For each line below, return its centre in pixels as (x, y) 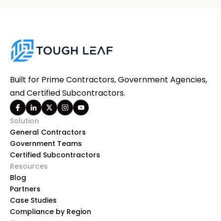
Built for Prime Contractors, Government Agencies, (109, 80)
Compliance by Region (51, 212)
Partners (25, 189)
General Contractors (48, 132)
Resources (29, 166)
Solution (24, 121)
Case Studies (33, 201)
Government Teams (46, 144)
